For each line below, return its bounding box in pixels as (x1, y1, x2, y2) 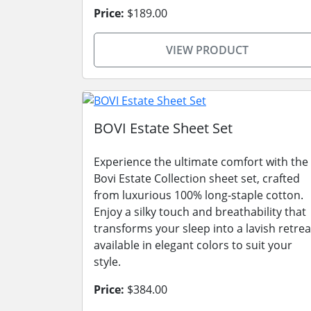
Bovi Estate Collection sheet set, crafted (94, 170, 300, 186)
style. (94, 253, 121, 269)
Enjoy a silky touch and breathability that (94, 203, 306, 219)
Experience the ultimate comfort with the (94, 153, 308, 169)
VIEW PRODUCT (165, 42, 249, 58)
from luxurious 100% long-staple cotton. (94, 187, 303, 203)
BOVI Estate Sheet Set (94, 118, 233, 137)
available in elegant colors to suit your (94, 237, 292, 253)
